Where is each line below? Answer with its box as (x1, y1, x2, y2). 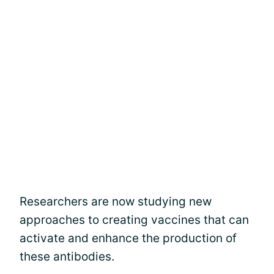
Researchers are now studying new (20, 194, 212, 209)
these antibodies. (20, 250, 114, 264)
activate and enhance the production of (20, 231, 237, 245)
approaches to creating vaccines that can (20, 213, 249, 227)
